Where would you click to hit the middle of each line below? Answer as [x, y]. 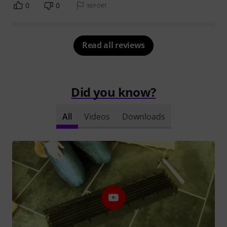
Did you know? [113, 92]
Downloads [143, 116]
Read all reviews [113, 45]
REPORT [97, 5]
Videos [97, 116]
